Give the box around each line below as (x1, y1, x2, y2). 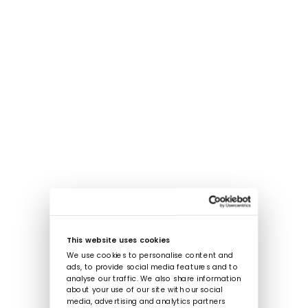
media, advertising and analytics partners (66, 298, 225, 306)
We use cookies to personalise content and (66, 252, 233, 260)
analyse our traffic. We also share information (66, 275, 241, 283)
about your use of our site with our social (66, 287, 223, 294)
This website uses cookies (66, 237, 170, 245)
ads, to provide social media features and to (66, 263, 238, 272)
